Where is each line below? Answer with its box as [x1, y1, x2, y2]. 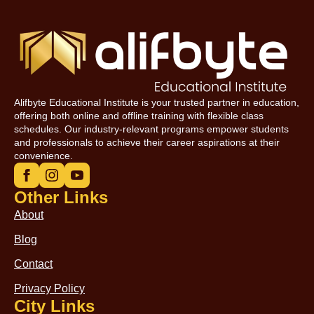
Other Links [14, 188, 108, 207]
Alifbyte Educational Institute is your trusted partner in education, [14, 97, 299, 109]
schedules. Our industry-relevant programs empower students [14, 123, 289, 135]
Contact [14, 258, 53, 271]
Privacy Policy [14, 282, 85, 295]
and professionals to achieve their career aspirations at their [14, 137, 280, 149]
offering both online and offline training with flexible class [14, 110, 264, 122]
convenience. [14, 150, 73, 162]
